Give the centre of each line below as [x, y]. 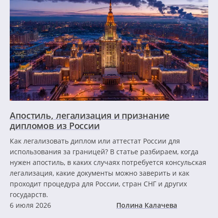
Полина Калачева [147, 205]
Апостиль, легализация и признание [90, 115]
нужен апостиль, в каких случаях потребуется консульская [108, 162]
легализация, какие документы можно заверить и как [100, 173]
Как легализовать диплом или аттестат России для [95, 141]
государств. [29, 194]
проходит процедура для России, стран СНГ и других [98, 183]
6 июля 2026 [30, 205]
